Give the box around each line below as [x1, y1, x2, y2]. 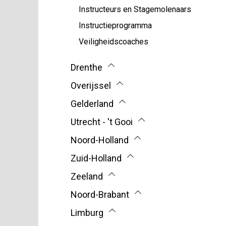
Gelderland [71, 98, 114, 109]
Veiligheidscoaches [79, 37, 148, 46]
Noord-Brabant [71, 189, 129, 200]
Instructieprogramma [79, 21, 152, 30]
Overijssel [71, 80, 111, 91]
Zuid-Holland [71, 152, 122, 163]
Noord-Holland [71, 134, 129, 145]
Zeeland [71, 171, 103, 182]
